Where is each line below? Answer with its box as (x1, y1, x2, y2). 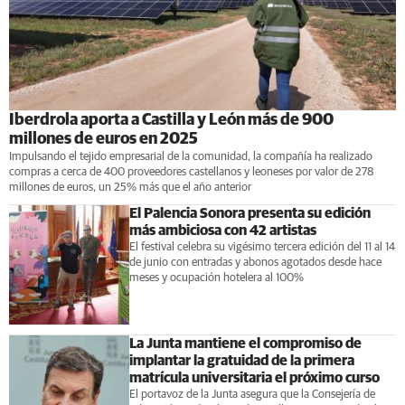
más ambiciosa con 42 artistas (128, 222, 316, 238)
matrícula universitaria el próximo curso (128, 371, 380, 386)
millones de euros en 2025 (9, 130, 198, 147)
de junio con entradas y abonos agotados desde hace (128, 256, 381, 268)
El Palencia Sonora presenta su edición (128, 205, 371, 221)
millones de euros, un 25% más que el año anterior (9, 181, 251, 193)
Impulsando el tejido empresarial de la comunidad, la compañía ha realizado (9, 150, 372, 163)
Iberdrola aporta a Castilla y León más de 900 (9, 111, 334, 128)
